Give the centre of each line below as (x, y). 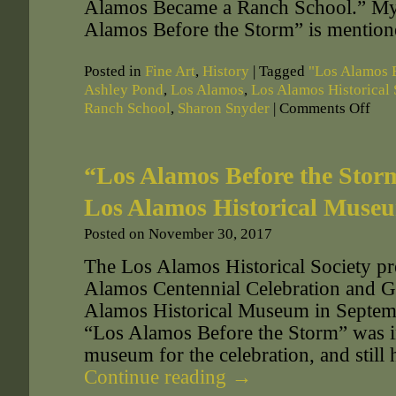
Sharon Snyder (224, 108)
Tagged (282, 71)
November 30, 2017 (210, 234)
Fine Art (170, 71)
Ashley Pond (124, 90)
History (226, 71)
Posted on (114, 234)
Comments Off (325, 108)
